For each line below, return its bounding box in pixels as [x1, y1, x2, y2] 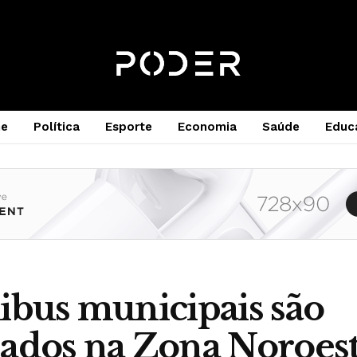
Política [33, 120, 80, 134]
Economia [178, 120, 237, 134]
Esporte [105, 120, 152, 134]
